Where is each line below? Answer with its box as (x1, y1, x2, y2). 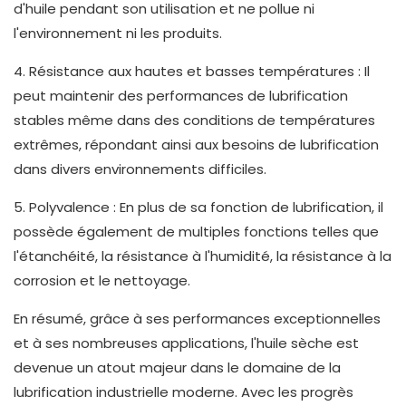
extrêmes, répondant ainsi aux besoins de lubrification (14, 135, 379, 155)
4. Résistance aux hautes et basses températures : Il (14, 62, 370, 82)
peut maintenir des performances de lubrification (14, 86, 348, 106)
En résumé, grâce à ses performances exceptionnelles (14, 309, 381, 329)
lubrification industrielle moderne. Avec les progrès (14, 382, 353, 402)
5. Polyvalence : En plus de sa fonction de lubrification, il (14, 198, 383, 217)
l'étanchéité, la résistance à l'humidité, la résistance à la (14, 246, 391, 266)
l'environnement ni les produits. (14, 24, 222, 43)
